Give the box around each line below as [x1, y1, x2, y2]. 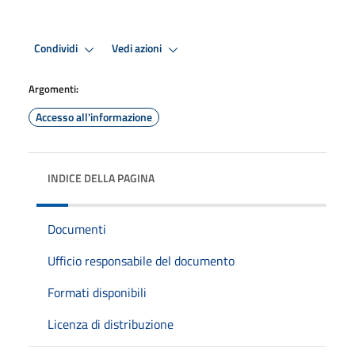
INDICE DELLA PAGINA [48, 169, 155, 186]
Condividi [34, 40, 80, 58]
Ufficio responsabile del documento [48, 250, 235, 270]
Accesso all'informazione [36, 108, 152, 125]
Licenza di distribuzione [48, 314, 174, 334]
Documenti [48, 219, 106, 239]
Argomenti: [29, 80, 78, 97]
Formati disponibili [48, 282, 147, 302]
